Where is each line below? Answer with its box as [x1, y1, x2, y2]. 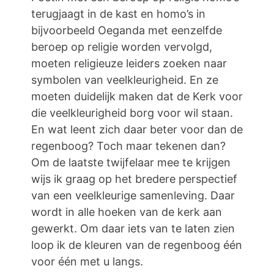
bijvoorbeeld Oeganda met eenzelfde [31, 23, 222, 37]
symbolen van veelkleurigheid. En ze [31, 73, 218, 86]
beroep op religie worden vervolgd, [31, 40, 212, 53]
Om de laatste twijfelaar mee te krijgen [31, 155, 231, 169]
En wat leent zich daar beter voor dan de [31, 122, 243, 136]
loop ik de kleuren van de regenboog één [31, 238, 242, 251]
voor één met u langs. [31, 254, 143, 268]
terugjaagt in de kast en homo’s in [31, 7, 206, 20]
